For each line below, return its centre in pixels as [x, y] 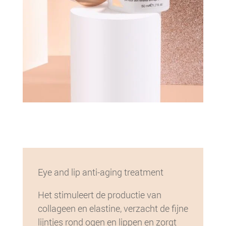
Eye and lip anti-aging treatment [100, 172]
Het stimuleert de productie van [99, 195]
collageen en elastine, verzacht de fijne [113, 209]
